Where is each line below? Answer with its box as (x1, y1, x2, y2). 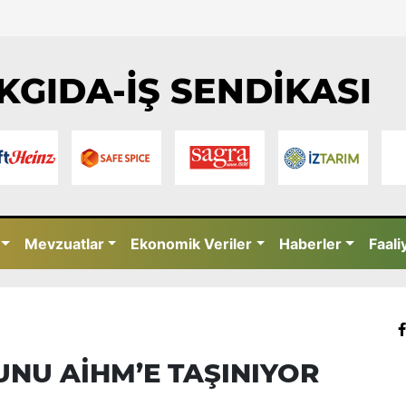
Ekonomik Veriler (130, 235, 253, 253)
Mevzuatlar (24, 235, 104, 253)
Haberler (279, 235, 343, 253)
